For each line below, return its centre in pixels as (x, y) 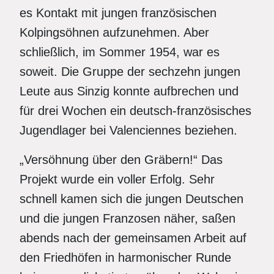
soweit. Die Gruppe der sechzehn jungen (130, 72)
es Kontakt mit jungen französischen (118, 13)
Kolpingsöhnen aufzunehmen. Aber (114, 32)
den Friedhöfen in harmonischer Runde (125, 257)
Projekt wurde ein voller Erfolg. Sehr (117, 179)
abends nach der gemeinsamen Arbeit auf (133, 238)
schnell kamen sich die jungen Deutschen (131, 199)
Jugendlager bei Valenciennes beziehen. (128, 130)
